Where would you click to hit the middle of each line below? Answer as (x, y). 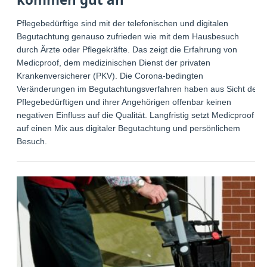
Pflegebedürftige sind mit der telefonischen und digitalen (123, 23)
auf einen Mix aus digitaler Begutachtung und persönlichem (129, 128)
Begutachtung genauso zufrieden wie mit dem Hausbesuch (128, 36)
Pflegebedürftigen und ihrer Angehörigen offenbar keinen (124, 102)
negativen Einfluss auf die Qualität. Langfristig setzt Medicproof (136, 115)
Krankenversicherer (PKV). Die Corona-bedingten (110, 76)
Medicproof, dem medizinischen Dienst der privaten (114, 63)
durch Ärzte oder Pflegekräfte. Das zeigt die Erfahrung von (127, 49)
